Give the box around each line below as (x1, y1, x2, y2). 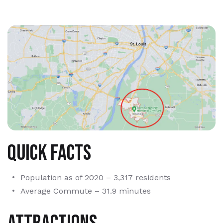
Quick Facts (7, 139, 91, 166)
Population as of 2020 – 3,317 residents (20, 172, 171, 182)
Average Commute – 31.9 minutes (20, 186, 151, 196)
